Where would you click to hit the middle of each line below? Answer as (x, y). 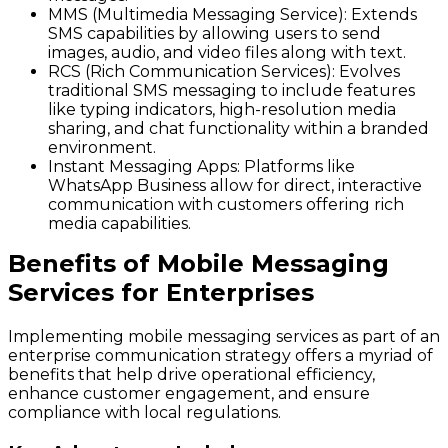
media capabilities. (119, 224)
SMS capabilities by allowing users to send (214, 34)
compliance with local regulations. (144, 413)
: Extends (380, 15)
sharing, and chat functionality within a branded (238, 129)
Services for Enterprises (161, 293)
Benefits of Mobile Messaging (198, 264)
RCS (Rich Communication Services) (190, 72)
